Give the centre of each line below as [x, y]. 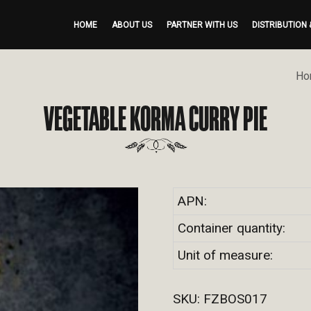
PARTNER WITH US [202, 24]
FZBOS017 [235, 299]
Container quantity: [231, 228]
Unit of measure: [225, 255]
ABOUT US [132, 24]
